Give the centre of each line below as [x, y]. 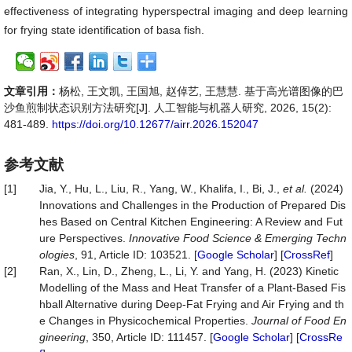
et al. [295, 189]
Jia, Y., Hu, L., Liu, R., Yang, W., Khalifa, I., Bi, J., [161, 189]
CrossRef [307, 255]
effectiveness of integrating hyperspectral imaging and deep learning [176, 11]
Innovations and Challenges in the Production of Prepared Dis [192, 205]
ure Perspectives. [84, 238]
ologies [57, 255]
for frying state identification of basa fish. [104, 30]
